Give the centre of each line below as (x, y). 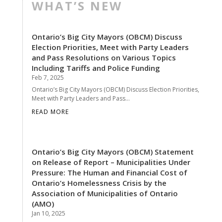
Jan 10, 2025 (48, 213)
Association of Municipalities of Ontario (105, 193)
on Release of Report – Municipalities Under (111, 162)
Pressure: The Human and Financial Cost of (109, 172)
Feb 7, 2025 (48, 77)
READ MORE (50, 111)
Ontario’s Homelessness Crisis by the (99, 183)
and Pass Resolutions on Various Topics (104, 57)
